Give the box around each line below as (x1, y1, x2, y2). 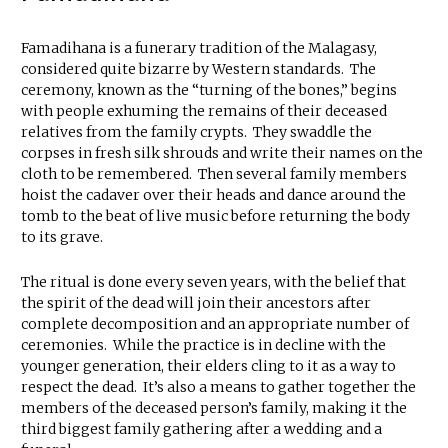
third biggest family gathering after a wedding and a (21, 420, 382, 439)
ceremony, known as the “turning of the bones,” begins (21, 81, 397, 100)
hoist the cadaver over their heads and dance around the (21, 186, 406, 205)
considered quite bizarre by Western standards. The (21, 60, 376, 79)
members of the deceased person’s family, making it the (21, 399, 407, 418)
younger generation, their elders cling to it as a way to (21, 357, 396, 376)
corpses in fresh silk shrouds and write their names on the (21, 144, 423, 163)
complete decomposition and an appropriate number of (21, 315, 409, 334)
